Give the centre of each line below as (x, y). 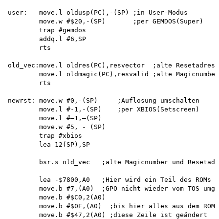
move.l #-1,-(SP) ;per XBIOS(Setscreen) (106, 109)
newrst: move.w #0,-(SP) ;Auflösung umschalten (106, 100)
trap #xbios (47, 135)
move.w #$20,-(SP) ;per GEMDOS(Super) (108, 21)
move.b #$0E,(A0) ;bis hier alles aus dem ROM (111, 206)
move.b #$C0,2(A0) (57, 197)
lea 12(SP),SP (49, 144)
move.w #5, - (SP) (57, 127)
